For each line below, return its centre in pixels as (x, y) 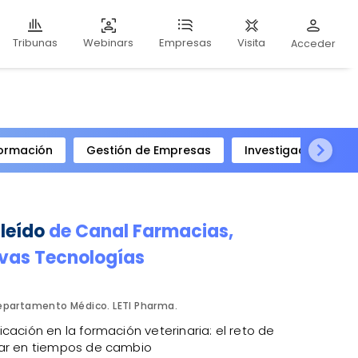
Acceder (313, 43)
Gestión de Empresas (149, 150)
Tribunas (35, 42)
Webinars (108, 42)
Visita (251, 42)
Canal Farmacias (151, 231)
